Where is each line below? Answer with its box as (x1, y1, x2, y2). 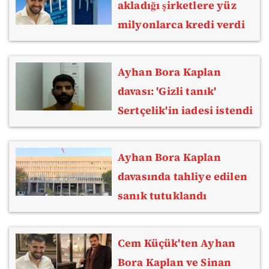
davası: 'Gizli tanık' (118, 83, 217, 98)
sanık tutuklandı (118, 189, 207, 204)
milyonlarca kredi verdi (118, 17, 245, 32)
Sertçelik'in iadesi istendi (118, 103, 253, 118)
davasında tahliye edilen (118, 169, 247, 184)
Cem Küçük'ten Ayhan (118, 235, 236, 250)
